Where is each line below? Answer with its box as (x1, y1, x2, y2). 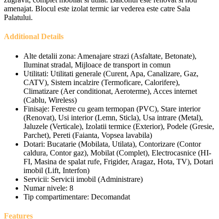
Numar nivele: (23, 183, 67, 192)
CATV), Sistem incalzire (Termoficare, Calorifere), (23, 78, 180, 87)
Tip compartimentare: (23, 192, 89, 201)
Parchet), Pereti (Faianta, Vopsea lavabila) (23, 131, 152, 139)
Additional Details (4, 32, 64, 41)
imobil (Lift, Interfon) (23, 166, 89, 175)
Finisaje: (23, 104, 49, 113)
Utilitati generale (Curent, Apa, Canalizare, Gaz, (50, 69, 198, 78)
